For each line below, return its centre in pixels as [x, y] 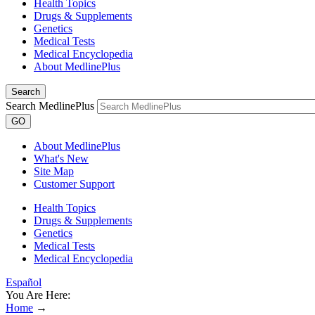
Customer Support [74, 184]
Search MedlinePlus [50, 106]
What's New [61, 159]
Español [24, 282]
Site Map [54, 171]
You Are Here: [38, 295]
